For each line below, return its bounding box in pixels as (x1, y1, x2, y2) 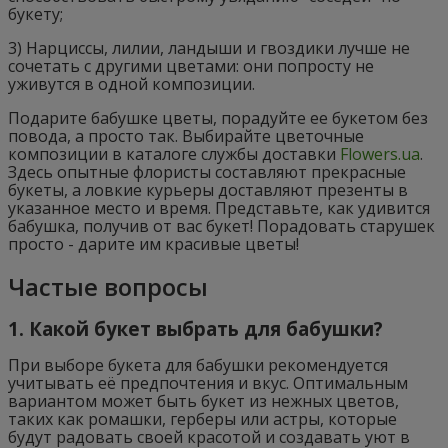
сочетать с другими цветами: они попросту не (8, 54, 374, 77)
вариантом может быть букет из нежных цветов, (8, 390, 399, 413)
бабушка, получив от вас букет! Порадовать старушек (8, 214, 435, 237)
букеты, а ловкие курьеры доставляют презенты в (8, 178, 408, 201)
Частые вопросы (8, 269, 208, 303)
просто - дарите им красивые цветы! (8, 232, 303, 255)
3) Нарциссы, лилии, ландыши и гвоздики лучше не (8, 36, 410, 59)
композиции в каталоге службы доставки (8, 142, 340, 165)
